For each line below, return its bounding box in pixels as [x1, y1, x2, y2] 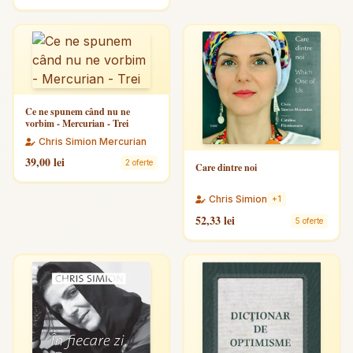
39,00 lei [25, 154, 65, 170]
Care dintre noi [195, 161, 257, 175]
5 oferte [295, 215, 323, 225]
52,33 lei [195, 212, 235, 229]
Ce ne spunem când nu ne [25, 105, 130, 118]
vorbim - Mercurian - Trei [25, 117, 128, 130]
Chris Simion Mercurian [39, 136, 147, 147]
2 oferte [125, 157, 153, 167]
